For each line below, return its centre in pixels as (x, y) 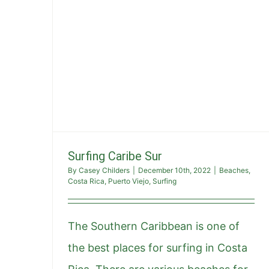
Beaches (234, 171)
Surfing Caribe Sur (115, 156)
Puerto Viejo (128, 181)
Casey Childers (104, 171)
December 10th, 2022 (174, 171)
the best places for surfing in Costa (158, 248)
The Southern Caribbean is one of (154, 226)
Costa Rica (86, 181)
